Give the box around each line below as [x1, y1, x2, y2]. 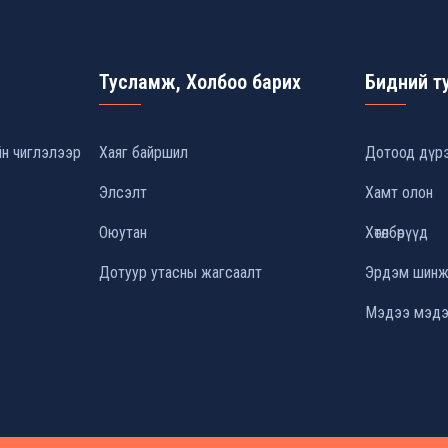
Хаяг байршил [99, 143, 189, 162]
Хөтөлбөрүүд [364, 223, 428, 242]
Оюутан [99, 223, 148, 242]
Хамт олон [364, 183, 433, 202]
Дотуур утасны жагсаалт [99, 263, 263, 282]
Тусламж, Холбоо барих [99, 70, 302, 94]
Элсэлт [99, 183, 148, 202]
